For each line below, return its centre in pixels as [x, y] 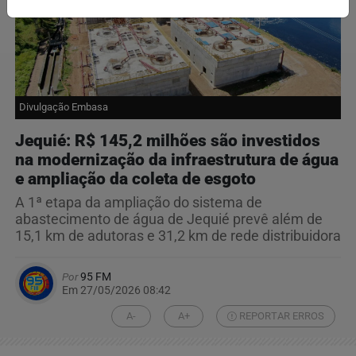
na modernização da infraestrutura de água [177, 159]
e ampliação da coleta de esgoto [135, 178]
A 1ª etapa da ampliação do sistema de [139, 202]
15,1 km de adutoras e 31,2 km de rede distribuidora [178, 236]
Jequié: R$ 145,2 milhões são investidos [168, 140]
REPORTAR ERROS [281, 316]
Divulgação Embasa [64, 106]
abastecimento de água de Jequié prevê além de [169, 219]
